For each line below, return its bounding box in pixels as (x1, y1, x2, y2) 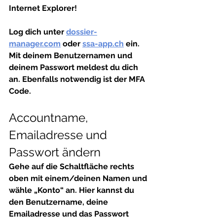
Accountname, (9, 110, 91, 125)
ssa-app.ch (82, 39, 124, 48)
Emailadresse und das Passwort (9, 209, 131, 219)
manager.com (9, 39, 61, 48)
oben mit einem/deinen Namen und (9, 174, 149, 183)
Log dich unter (9, 27, 66, 37)
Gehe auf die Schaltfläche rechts (9, 162, 136, 171)
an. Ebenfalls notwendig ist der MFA (9, 74, 147, 84)
